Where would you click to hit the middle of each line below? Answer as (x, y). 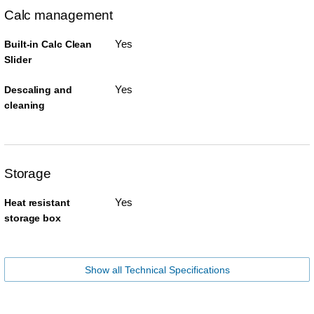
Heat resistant (37, 203)
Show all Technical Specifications (157, 270)
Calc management (59, 15)
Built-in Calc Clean (48, 45)
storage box (33, 218)
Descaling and (38, 90)
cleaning (25, 105)
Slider (18, 60)
